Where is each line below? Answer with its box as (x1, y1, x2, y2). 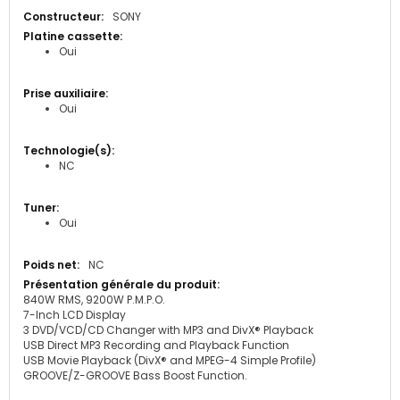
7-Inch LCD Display (23, 307, 126, 322)
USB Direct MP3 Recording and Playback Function (23, 337, 289, 353)
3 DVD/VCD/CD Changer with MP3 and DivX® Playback (23, 322, 313, 337)
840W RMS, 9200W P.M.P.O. (23, 292, 165, 307)
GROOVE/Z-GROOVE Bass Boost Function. (23, 368, 247, 383)
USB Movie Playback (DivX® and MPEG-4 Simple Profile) (23, 353, 316, 368)
